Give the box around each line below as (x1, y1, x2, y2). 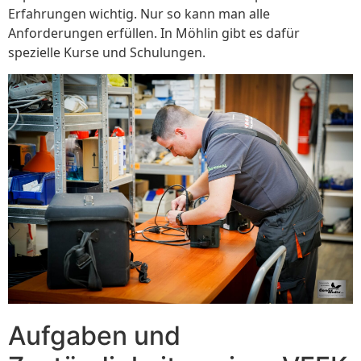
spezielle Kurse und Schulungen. (8, 44, 205, 62)
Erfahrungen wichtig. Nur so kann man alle (8, 5, 270, 23)
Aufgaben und (8, 319, 180, 351)
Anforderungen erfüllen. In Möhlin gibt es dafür (8, 24, 300, 43)
